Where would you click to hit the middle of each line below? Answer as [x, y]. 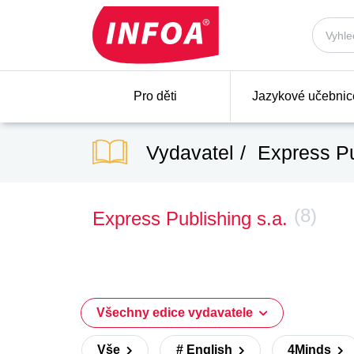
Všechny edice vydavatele [177, 313]
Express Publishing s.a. [190, 218]
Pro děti [156, 96]
